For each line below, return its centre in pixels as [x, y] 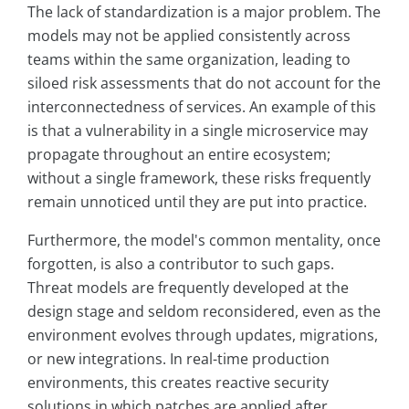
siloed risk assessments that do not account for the [204, 84]
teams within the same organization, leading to [189, 60]
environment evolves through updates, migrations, [203, 336]
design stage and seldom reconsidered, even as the [204, 312]
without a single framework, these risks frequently [199, 178]
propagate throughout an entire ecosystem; [179, 155]
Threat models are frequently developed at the [188, 288]
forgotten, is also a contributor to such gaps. [181, 264]
